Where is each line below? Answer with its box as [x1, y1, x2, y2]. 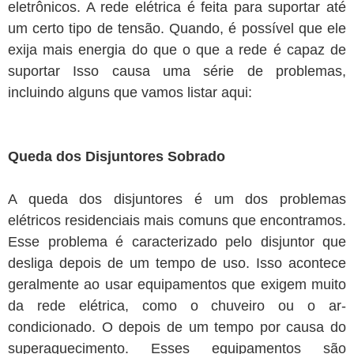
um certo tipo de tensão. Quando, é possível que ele [8, 21, 346, 37]
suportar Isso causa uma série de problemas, [8, 63, 346, 80]
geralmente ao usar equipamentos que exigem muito [8, 277, 346, 293]
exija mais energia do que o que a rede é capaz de [8, 42, 346, 58]
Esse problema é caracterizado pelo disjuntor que [8, 234, 346, 250]
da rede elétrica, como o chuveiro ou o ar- [8, 298, 346, 314]
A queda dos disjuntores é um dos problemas [8, 191, 346, 208]
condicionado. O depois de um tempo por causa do [8, 319, 346, 336]
